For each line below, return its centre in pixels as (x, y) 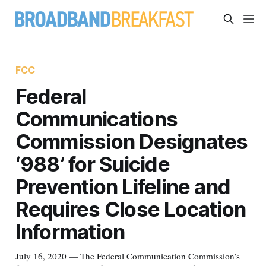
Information (70, 231)
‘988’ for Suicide (92, 164)
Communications (96, 118)
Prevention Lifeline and (123, 186)
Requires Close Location (131, 209)
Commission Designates (132, 141)
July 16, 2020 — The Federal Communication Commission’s (127, 256)
